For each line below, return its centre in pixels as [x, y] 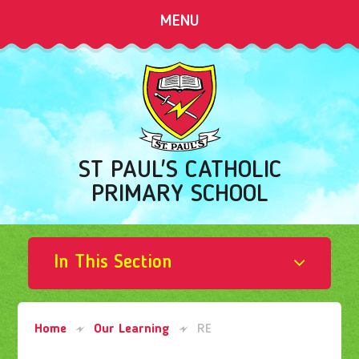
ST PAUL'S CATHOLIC [179, 170]
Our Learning [131, 330]
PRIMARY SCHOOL [179, 194]
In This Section [113, 263]
